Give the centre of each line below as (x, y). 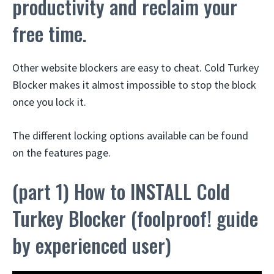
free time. (50, 34)
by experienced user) (92, 245)
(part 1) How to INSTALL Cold (121, 191)
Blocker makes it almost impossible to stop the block (134, 85)
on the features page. (61, 153)
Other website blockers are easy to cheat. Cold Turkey (135, 68)
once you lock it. (49, 102)
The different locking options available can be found (130, 136)
